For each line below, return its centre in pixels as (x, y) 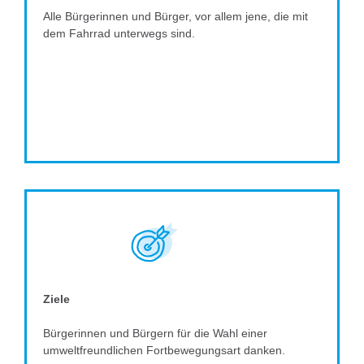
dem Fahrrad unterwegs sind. (119, 34)
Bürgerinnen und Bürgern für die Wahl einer (155, 333)
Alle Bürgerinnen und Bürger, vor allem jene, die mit (175, 17)
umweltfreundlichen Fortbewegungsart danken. (164, 350)
